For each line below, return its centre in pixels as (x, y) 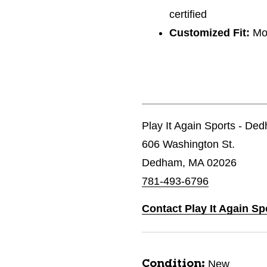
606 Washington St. (188, 144)
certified (188, 14)
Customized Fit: (210, 33)
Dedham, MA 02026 (189, 163)
